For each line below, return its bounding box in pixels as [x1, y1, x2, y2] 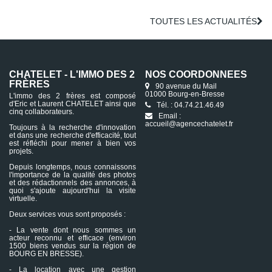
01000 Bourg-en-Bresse [145, 90, 225, 98]
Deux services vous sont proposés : [9, 210, 126, 219]
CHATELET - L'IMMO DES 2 [9, 69, 135, 80]
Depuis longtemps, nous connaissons [9, 163, 136, 171]
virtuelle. [9, 194, 37, 203]
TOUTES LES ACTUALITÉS [150, 16, 257, 26]
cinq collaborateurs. [9, 107, 74, 116]
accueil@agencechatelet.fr [145, 120, 233, 128]
